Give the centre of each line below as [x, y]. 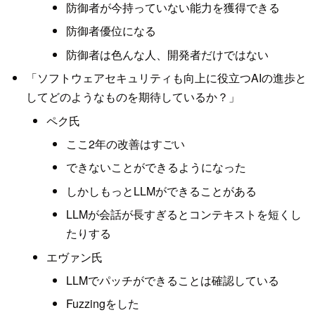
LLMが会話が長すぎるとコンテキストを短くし [184, 214]
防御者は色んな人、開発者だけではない [168, 54]
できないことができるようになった [156, 167]
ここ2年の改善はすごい [126, 143]
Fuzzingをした [103, 304]
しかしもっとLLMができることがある [162, 191]
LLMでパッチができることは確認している [173, 280]
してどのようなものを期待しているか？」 [133, 97]
